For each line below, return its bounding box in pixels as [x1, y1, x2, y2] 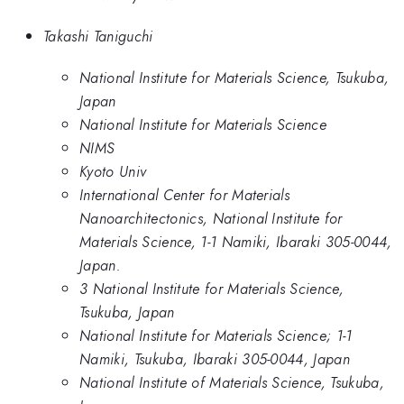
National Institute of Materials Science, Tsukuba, [79, 372, 385, 394]
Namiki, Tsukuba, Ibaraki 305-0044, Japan [79, 348, 351, 371]
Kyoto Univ [79, 161, 147, 183]
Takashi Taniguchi [43, 24, 153, 47]
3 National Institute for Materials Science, [79, 278, 344, 300]
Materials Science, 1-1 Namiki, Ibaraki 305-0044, [79, 231, 392, 253]
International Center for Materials [79, 184, 290, 207]
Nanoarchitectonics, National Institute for [79, 207, 343, 230]
